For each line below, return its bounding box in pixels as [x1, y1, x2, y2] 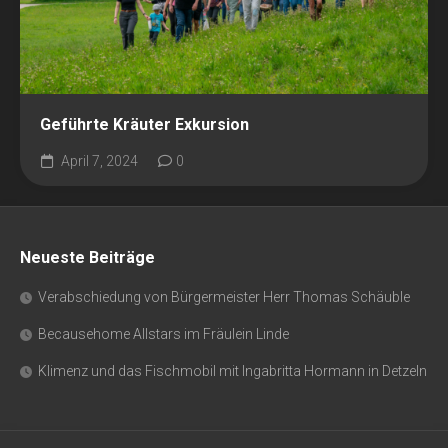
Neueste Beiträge [20, 248, 155, 267]
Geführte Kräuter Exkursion [40, 115, 249, 134]
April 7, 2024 [58, 153, 138, 169]
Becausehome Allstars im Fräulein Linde [38, 326, 289, 342]
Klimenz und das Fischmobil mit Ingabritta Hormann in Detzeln [38, 363, 427, 379]
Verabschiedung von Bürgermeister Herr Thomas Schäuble [38, 289, 410, 305]
